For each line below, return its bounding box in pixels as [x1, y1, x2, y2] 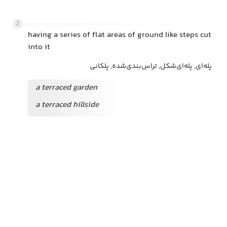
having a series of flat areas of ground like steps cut [28, 29, 211, 42]
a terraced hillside [35, 99, 99, 111]
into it [28, 41, 50, 54]
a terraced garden [35, 82, 97, 94]
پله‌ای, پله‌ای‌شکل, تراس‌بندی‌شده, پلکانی [90, 61, 212, 72]
